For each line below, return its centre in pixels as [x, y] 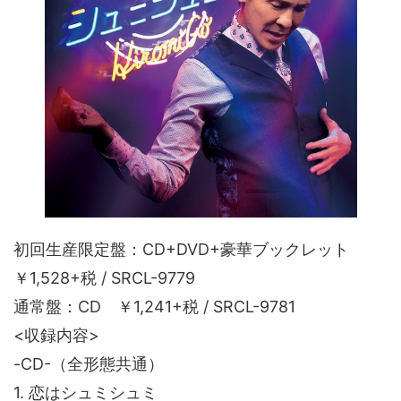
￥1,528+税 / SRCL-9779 [104, 277]
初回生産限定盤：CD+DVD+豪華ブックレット [189, 249]
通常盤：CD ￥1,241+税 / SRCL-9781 [154, 306]
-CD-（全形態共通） [89, 363]
